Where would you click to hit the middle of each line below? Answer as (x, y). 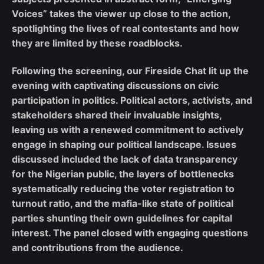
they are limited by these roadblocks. (97, 43)
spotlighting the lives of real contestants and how (126, 29)
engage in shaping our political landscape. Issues (124, 144)
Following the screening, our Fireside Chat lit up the (130, 70)
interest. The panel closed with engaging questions (130, 232)
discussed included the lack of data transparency (125, 159)
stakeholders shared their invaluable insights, (117, 115)
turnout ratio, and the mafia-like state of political (123, 203)
